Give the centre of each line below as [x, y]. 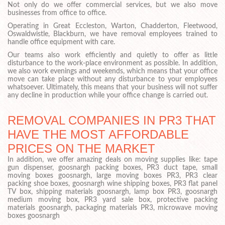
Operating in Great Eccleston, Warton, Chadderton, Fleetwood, [113, 26]
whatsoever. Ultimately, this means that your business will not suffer [113, 87]
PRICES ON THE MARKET [81, 148]
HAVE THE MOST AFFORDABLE [98, 134]
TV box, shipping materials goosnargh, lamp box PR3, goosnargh [113, 192]
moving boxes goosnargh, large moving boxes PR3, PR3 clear [113, 176]
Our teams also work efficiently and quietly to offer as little [113, 55]
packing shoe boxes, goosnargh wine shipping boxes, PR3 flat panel [113, 184]
